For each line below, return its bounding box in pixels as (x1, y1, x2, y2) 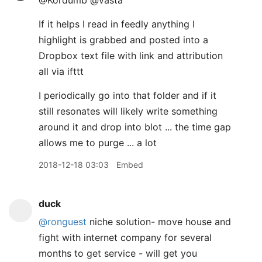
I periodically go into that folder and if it (39, 89, 216, 101)
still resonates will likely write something (39, 105, 218, 117)
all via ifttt (39, 65, 84, 77)
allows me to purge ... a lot (39, 137, 157, 149)
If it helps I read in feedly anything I (39, 18, 195, 30)
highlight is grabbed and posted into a (39, 34, 208, 46)
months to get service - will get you (39, 247, 197, 259)
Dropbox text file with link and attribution (39, 50, 223, 61)
